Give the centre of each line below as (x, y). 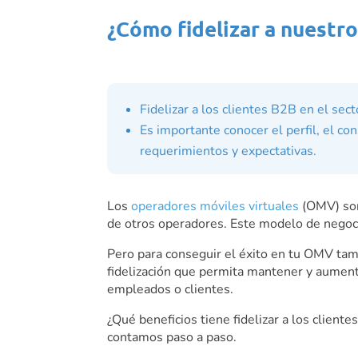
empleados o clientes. (171, 290)
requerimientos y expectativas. (229, 151)
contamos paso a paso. (172, 338)
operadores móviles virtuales (215, 207)
